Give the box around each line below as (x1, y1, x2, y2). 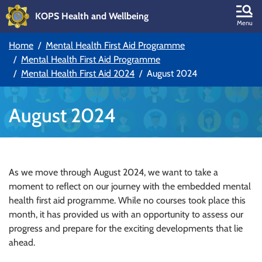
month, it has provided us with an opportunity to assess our (9, 209, 243, 220)
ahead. (9, 237, 35, 248)
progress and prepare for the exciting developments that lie (9, 223, 243, 234)
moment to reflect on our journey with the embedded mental (9, 181, 251, 192)
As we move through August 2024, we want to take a (9, 167, 218, 178)
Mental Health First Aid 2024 (21, 68, 135, 79)
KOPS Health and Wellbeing (35, 11, 149, 22)
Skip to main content (27, 18, 111, 29)
